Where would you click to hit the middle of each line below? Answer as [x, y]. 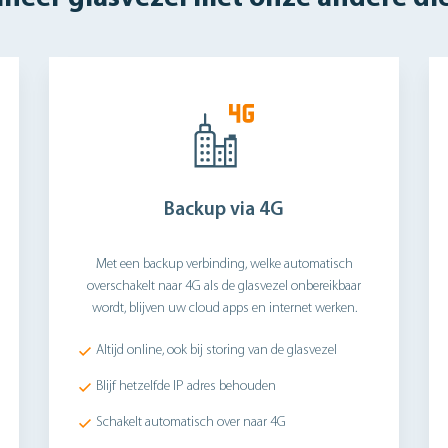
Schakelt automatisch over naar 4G [191, 422]
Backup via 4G [224, 210]
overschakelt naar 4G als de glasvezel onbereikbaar [224, 286]
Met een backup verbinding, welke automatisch [224, 264]
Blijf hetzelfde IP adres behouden [186, 386]
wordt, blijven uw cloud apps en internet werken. [224, 308]
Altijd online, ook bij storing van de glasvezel [216, 350]
